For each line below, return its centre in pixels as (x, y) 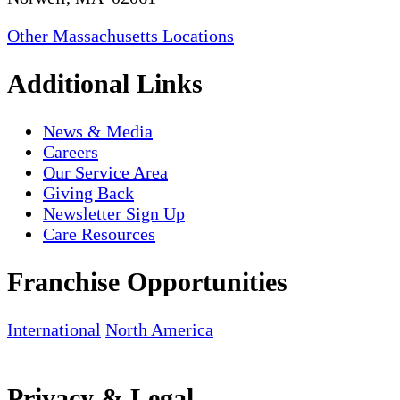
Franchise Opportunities (147, 282)
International (54, 329)
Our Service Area (105, 173)
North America (159, 329)
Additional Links (105, 84)
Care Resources (99, 234)
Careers (71, 152)
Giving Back (88, 193)
